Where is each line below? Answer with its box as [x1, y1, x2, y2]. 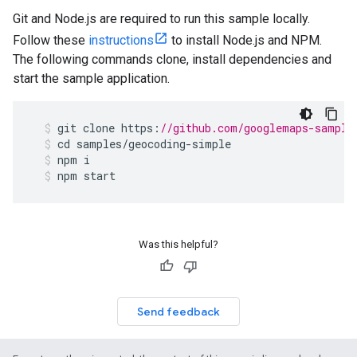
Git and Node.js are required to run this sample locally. [13, 11, 310, 26]
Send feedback [137, 304, 220, 319]
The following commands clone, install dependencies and [13, 52, 331, 67]
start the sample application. [13, 71, 170, 86]
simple [192, 136, 231, 151]
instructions [88, 33, 154, 48]
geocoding [128, 136, 186, 151]
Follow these [13, 33, 88, 48]
